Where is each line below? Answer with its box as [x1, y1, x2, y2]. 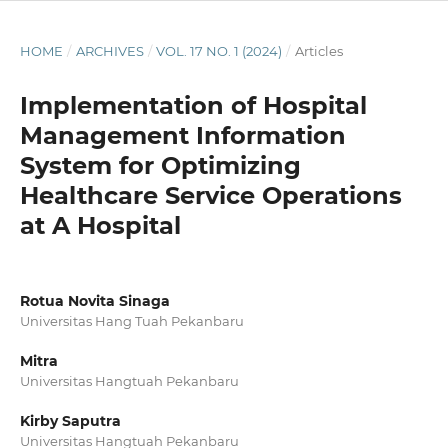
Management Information [19, 120, 346, 150]
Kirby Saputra [19, 412, 121, 431]
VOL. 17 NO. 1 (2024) [156, 42, 283, 59]
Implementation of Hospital [19, 90, 367, 120]
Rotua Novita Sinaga [19, 292, 170, 310]
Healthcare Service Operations [19, 180, 402, 210]
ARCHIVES [75, 42, 144, 59]
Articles [294, 42, 343, 59]
